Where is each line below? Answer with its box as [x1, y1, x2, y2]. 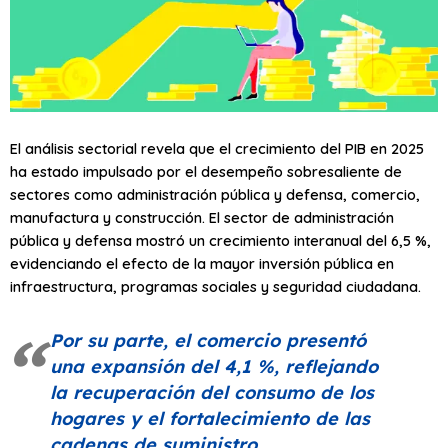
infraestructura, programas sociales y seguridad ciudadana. [10, 277, 421, 297]
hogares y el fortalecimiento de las [50, 407, 370, 431]
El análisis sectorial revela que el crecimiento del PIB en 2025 [10, 139, 424, 159]
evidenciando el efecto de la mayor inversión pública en [10, 254, 394, 274]
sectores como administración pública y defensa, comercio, [10, 185, 420, 205]
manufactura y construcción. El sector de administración [10, 208, 394, 228]
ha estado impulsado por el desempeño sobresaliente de [10, 162, 402, 182]
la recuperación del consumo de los [50, 381, 374, 405]
